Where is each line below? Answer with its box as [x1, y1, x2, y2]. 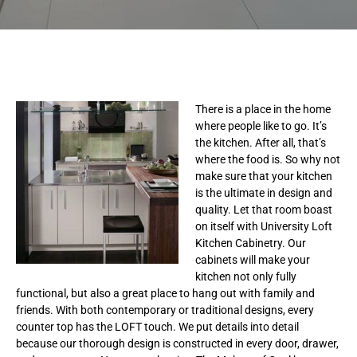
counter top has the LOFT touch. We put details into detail [16, 320, 299, 333]
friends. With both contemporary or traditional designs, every [16, 303, 314, 316]
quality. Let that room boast [195, 202, 332, 216]
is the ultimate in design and [195, 186, 332, 199]
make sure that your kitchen [195, 169, 332, 182]
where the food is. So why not [195, 152, 340, 166]
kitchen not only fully [195, 269, 296, 283]
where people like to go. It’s [195, 119, 327, 132]
